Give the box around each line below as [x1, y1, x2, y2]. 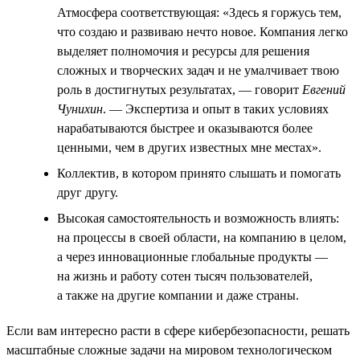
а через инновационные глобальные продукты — [57, 249, 328, 264]
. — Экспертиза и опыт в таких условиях [103, 101, 329, 116]
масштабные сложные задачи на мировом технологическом [6, 342, 332, 357]
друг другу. [57, 185, 118, 199]
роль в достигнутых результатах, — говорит [57, 82, 302, 96]
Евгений [302, 82, 346, 96]
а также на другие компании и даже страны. [57, 288, 299, 302]
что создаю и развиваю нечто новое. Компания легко [57, 24, 348, 39]
